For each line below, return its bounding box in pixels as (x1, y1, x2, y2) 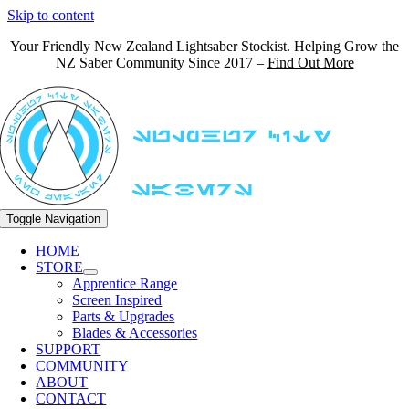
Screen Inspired (72, 292, 163, 308)
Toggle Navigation (6, 212, 101, 225)
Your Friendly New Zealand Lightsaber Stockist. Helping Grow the (10, 38, 399, 54)
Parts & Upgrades (72, 309, 175, 324)
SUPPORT (36, 341, 101, 357)
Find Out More (267, 55, 354, 70)
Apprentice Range (72, 276, 178, 291)
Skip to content (7, 7, 94, 23)
